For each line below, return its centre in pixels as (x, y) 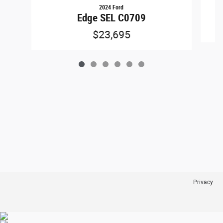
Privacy (203, 182)
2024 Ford (111, 7)
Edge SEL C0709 (111, 18)
